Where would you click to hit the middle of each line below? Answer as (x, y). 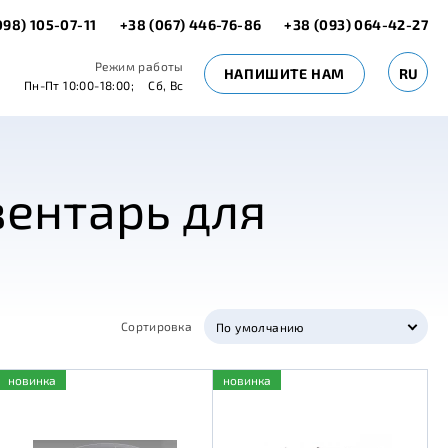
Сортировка (156, 326)
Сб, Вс (166, 85)
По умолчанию (260, 326)
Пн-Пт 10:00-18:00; (78, 85)
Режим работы (139, 66)
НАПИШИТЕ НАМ (284, 73)
